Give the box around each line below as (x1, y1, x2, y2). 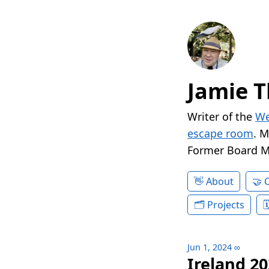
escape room (187, 126, 253, 141)
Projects (207, 198, 244, 212)
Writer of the (187, 109, 255, 124)
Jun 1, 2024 (187, 241, 232, 253)
